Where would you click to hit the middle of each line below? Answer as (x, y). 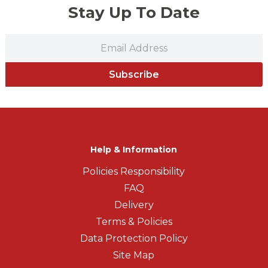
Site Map (134, 255)
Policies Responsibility (134, 172)
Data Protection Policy (134, 239)
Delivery (134, 205)
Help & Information (134, 150)
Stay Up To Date (134, 13)
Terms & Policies (134, 222)
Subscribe (134, 75)
